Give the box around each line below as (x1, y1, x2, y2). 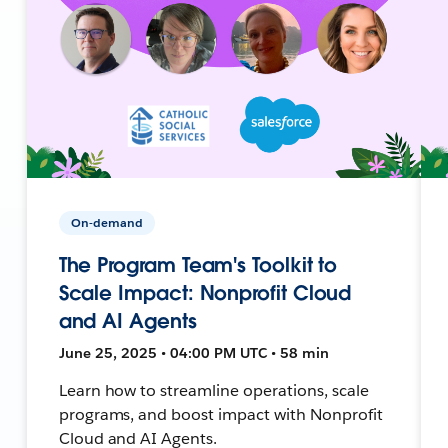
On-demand (70, 213, 143, 231)
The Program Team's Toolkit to (58, 251, 338, 278)
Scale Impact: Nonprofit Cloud (58, 279, 352, 306)
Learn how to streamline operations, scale (58, 379, 369, 401)
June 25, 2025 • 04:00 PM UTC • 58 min (58, 343, 329, 362)
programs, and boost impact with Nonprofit (58, 403, 383, 425)
